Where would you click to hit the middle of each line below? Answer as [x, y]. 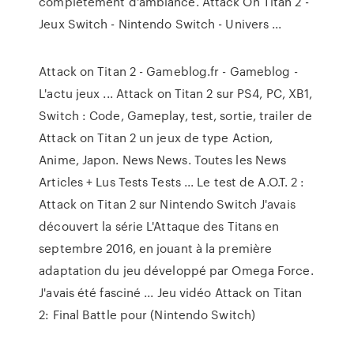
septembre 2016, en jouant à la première [156, 248]
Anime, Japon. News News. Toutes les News [163, 160]
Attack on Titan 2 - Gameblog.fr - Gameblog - [168, 71]
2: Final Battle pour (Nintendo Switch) [147, 314]
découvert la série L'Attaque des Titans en [159, 226]
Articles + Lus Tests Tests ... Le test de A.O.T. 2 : [172, 182]
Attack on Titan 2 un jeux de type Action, [156, 137]
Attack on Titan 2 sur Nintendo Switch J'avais [167, 204]
